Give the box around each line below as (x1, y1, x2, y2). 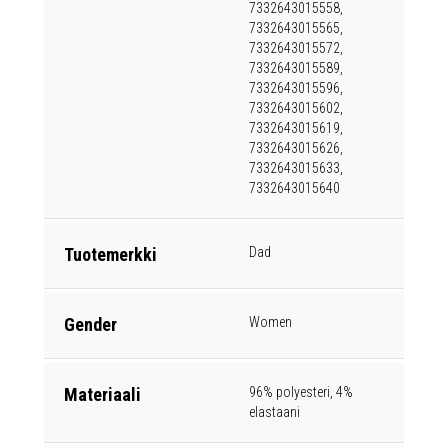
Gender (64, 314, 117, 335)
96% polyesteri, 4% (249, 384, 353, 400)
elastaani (249, 404, 300, 420)
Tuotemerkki (64, 244, 157, 265)
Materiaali (64, 384, 141, 405)
